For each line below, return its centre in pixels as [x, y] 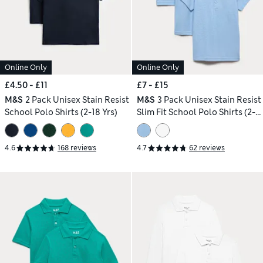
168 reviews [77, 148]
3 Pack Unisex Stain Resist [209, 100]
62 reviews [207, 148]
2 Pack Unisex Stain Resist [77, 100]
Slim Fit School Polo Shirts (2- [196, 112]
